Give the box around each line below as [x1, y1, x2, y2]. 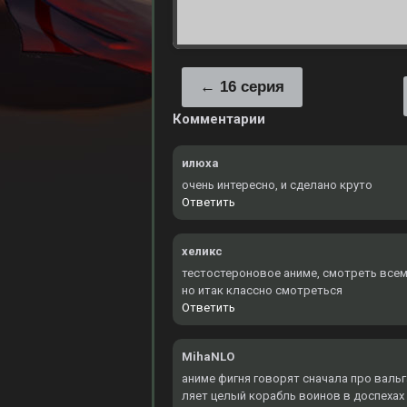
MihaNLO [182, 350, 234, 363]
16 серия [220, 78, 284, 95]
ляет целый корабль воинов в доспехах [182, 389, 404, 402]
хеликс [182, 244, 223, 258]
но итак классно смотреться [182, 283, 342, 297]
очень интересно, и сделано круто [182, 178, 372, 192]
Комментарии [173, 111, 265, 127]
